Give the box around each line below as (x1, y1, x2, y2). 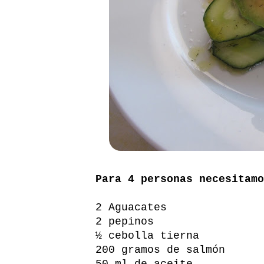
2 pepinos (95, 215, 154, 227)
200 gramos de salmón (95, 243, 225, 256)
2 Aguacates (95, 201, 167, 213)
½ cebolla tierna (95, 229, 199, 242)
